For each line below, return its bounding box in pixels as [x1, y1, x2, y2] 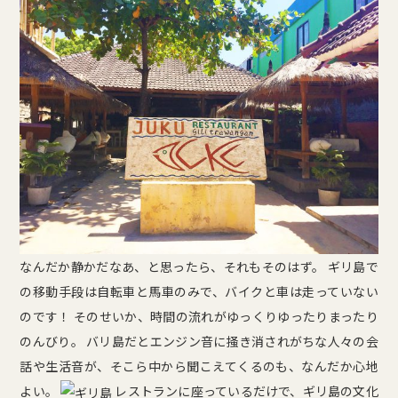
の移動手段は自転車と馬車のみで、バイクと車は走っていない [20, 282, 378, 300]
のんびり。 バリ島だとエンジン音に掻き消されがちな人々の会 [20, 331, 378, 350]
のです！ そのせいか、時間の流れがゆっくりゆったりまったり [20, 306, 378, 325]
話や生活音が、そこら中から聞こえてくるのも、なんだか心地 [20, 356, 378, 375]
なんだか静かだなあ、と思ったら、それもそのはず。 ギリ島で [20, 257, 378, 275]
